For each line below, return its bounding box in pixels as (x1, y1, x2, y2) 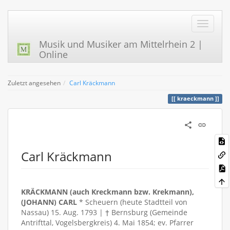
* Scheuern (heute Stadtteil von (77, 197, 187, 207)
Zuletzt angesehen (8, 79, 61, 87)
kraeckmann (177, 95, 214, 102)
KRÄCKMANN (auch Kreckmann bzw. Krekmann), (21, 187, 194, 197)
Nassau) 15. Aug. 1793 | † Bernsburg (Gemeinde (21, 207, 187, 217)
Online (39, 48, 68, 61)
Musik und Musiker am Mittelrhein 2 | (39, 38, 203, 50)
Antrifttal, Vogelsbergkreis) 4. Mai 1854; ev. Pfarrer (21, 218, 194, 227)
